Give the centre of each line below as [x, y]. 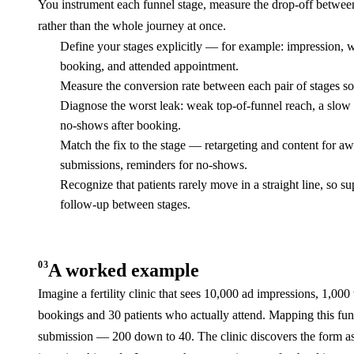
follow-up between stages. [125, 204]
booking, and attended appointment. [149, 66]
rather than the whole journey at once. [132, 26]
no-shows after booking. [121, 125]
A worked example [124, 270]
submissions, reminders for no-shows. [154, 165]
